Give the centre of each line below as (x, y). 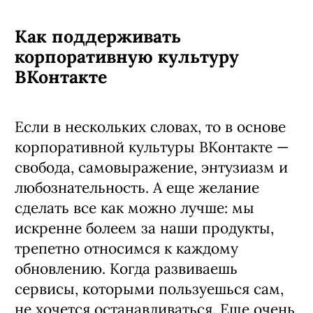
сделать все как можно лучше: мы (134, 208)
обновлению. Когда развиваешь (126, 268)
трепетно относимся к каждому (126, 248)
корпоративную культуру (127, 56)
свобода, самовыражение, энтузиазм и (151, 167)
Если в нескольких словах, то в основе (150, 126)
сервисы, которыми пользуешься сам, (149, 289)
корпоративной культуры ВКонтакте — (152, 147)
